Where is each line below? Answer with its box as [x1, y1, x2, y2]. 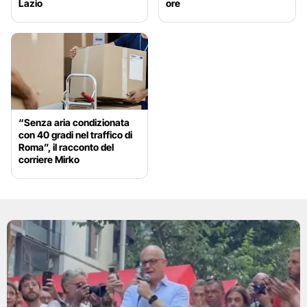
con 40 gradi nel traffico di [19, 129, 132, 141]
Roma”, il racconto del [19, 141, 114, 153]
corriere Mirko [19, 153, 79, 166]
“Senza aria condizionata [19, 116, 130, 129]
